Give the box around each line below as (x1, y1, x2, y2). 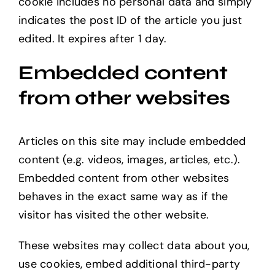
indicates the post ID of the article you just (18, 12, 242, 28)
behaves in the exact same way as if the (18, 188, 228, 204)
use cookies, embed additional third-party (18, 256, 241, 271)
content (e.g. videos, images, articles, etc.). (18, 152, 241, 167)
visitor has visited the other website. (18, 207, 209, 222)
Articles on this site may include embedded (18, 133, 246, 149)
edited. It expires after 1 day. (18, 31, 167, 46)
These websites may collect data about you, (18, 238, 250, 253)
